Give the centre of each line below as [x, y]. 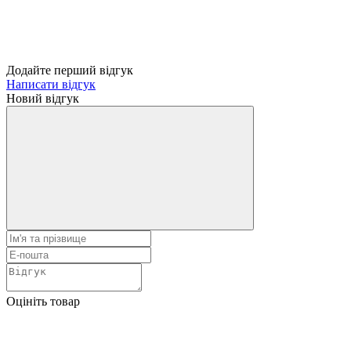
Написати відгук [51, 84]
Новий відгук [43, 98]
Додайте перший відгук [70, 70]
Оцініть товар [43, 301]
